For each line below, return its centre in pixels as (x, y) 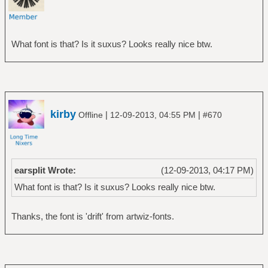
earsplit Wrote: (45, 170)
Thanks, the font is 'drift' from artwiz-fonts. (92, 217)
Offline (91, 115)
